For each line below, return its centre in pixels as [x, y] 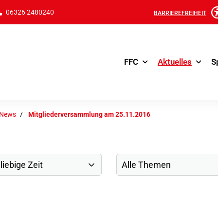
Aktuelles [175, 62]
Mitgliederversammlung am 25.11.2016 [89, 115]
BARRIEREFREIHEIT [180, 13]
